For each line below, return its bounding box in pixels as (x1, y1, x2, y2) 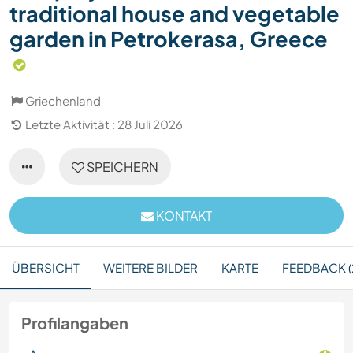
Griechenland (25, 93, 101, 109)
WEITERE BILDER (103, 260, 198, 276)
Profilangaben (21, 313, 128, 333)
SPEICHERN (84, 158, 158, 176)
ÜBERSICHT (12, 260, 80, 276)
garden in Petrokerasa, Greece (9, 25, 328, 53)
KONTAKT (154, 207, 212, 225)
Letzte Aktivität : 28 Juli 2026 (25, 117, 183, 132)
